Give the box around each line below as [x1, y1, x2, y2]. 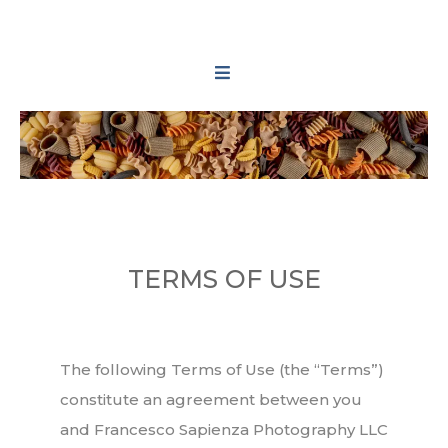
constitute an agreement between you [60, 390, 362, 409]
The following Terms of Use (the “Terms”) [60, 360, 384, 379]
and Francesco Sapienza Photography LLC [60, 420, 388, 439]
